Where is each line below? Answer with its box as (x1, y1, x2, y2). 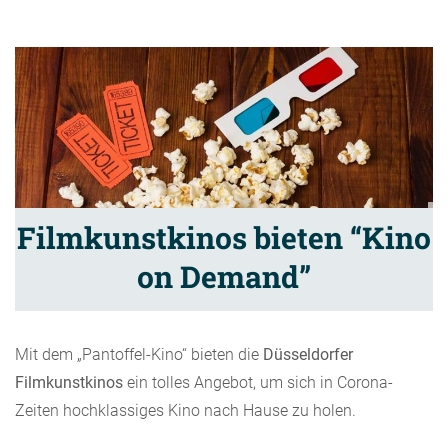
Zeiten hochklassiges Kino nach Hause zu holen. (15, 400, 356, 420)
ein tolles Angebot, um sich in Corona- (123, 372, 393, 392)
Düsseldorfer (263, 344, 353, 364)
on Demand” (137, 256, 311, 296)
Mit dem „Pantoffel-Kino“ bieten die (15, 344, 263, 364)
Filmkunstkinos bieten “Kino (17, 217, 431, 257)
